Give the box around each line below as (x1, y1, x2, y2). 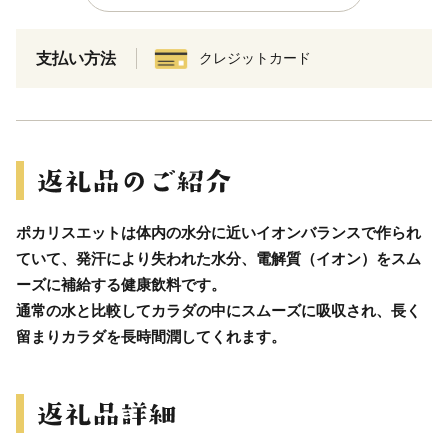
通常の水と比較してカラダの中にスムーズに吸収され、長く (16, 302, 421, 320)
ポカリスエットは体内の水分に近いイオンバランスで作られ (16, 224, 421, 242)
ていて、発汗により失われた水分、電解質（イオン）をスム (16, 250, 421, 268)
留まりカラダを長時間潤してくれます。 (16, 328, 286, 346)
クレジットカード (199, 50, 311, 67)
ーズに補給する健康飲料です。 (16, 276, 226, 294)
